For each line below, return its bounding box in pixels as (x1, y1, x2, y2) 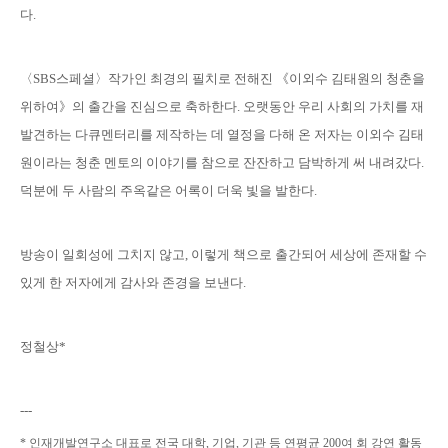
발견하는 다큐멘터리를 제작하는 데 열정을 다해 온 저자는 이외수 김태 (20, 127, 424, 142)
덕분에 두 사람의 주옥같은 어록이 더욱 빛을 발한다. (20, 183, 317, 198)
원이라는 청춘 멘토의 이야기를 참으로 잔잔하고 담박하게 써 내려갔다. (20, 155, 424, 170)
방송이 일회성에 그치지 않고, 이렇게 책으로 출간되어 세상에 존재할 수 (20, 247, 427, 262)
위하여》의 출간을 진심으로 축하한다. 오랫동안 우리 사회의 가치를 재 (20, 99, 424, 114)
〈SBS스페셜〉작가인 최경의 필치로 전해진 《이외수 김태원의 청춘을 (20, 71, 425, 86)
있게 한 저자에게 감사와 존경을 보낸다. (20, 275, 246, 290)
